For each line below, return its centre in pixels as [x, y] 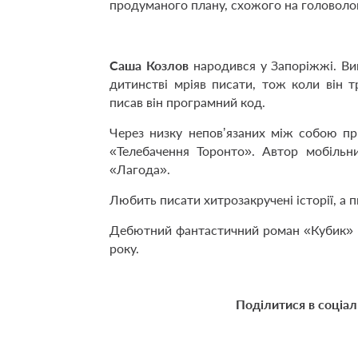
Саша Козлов [149, 65]
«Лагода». [140, 169]
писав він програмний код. [187, 101]
